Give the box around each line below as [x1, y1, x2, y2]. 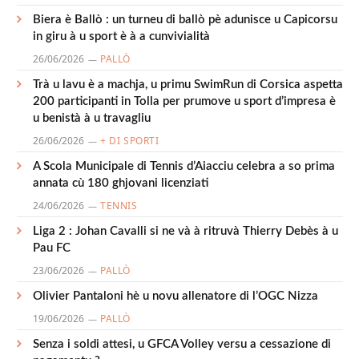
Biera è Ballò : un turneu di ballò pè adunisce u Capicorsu [33, 14, 337, 26]
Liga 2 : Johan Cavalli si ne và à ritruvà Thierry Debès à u [33, 225, 338, 237]
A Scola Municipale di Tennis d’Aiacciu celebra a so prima [33, 160, 335, 172]
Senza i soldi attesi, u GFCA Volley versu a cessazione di [33, 338, 331, 350]
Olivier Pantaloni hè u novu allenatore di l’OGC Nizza [33, 290, 318, 302]
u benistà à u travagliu [33, 112, 151, 124]
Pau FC [33, 242, 71, 254]
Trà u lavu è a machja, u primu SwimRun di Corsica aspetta [33, 79, 343, 91]
